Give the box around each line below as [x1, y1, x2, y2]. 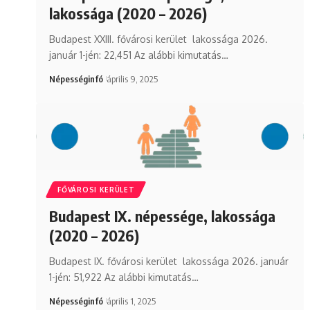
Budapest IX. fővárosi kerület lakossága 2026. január [49, 255, 289, 267]
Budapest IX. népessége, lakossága [49, 206, 276, 226]
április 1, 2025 [106, 295, 156, 307]
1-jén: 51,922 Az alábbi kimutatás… [49, 271, 199, 283]
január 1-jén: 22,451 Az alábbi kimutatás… [49, 48, 229, 61]
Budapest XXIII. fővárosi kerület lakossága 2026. [49, 33, 268, 45]
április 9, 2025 [106, 73, 158, 84]
